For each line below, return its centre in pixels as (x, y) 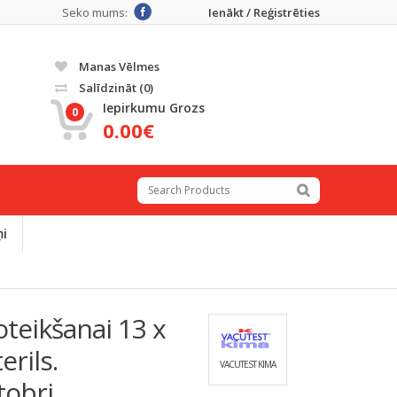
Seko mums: (95, 12)
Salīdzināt (108, 88)
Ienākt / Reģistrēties (264, 12)
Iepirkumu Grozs (154, 108)
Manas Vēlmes (118, 66)
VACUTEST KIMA (247, 364)
